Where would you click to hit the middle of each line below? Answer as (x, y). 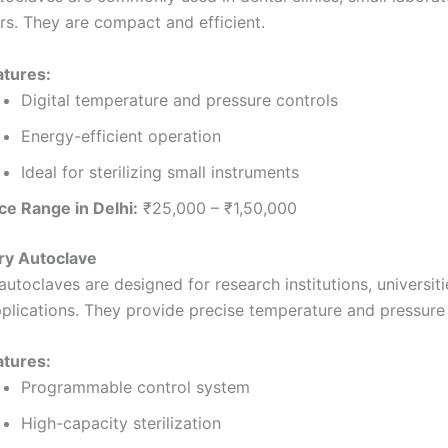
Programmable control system (135, 387)
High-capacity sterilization (121, 423)
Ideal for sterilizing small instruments (160, 171)
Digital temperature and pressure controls (179, 99)
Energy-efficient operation (121, 135)
